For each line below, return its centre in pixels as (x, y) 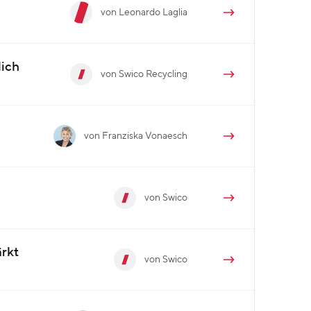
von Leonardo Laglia (144, 12)
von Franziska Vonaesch (136, 136)
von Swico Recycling (144, 74)
